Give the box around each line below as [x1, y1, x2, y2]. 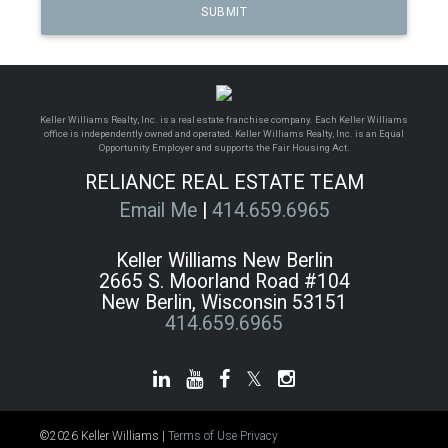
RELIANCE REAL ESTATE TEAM [84, 170, 364, 194]
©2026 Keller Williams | [39, 428, 168, 443]
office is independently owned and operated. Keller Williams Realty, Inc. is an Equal [44, 127, 404, 139]
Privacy [240, 428, 278, 443]
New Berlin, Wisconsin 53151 [101, 290, 347, 314]
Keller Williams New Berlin [115, 248, 333, 272]
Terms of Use [168, 428, 237, 443]
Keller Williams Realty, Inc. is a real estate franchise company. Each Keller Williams [40, 113, 408, 125]
